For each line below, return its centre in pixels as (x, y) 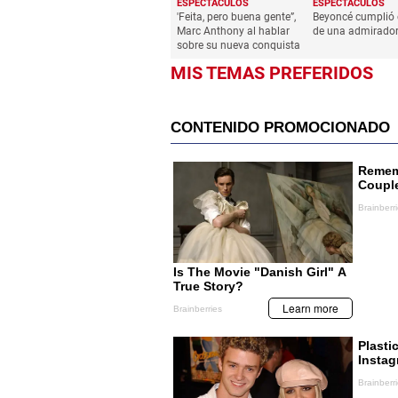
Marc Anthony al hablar (233, 32)
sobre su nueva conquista (239, 46)
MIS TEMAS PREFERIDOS (272, 73)
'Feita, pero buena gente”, (236, 17)
